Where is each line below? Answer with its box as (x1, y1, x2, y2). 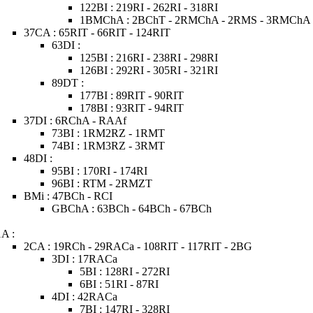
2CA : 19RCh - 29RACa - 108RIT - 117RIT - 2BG (24, 240, 253, 252)
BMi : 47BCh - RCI (24, 190, 113, 202)
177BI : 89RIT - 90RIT (80, 89, 184, 101)
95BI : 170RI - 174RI (52, 165, 148, 177)
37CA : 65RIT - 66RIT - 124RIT (24, 27, 171, 38)
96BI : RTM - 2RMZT (52, 177, 153, 189)
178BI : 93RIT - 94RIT (80, 102, 184, 114)
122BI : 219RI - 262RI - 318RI (80, 1, 219, 13)
